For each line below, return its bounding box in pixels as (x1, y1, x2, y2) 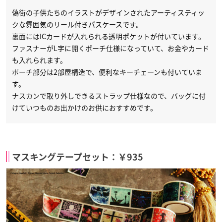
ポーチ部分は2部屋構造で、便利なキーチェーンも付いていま (12, 67, 202, 77)
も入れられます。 (12, 55, 67, 65)
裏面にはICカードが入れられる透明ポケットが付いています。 (12, 31, 205, 42)
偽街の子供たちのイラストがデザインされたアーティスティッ (12, 7, 205, 18)
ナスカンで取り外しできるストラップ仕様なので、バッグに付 (12, 91, 206, 101)
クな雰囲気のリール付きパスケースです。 (12, 19, 143, 30)
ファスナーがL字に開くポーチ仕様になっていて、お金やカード (12, 43, 209, 54)
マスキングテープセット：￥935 (12, 153, 143, 162)
